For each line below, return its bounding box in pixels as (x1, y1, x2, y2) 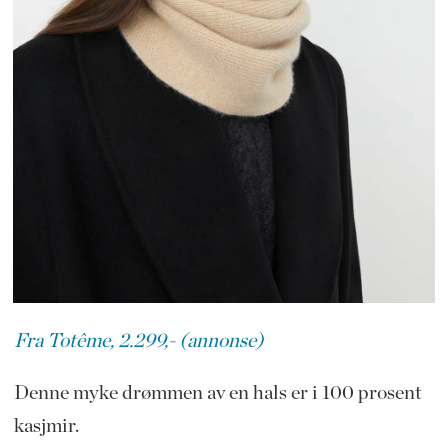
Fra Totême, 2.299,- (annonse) (13, 330, 264, 351)
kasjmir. (13, 416, 79, 437)
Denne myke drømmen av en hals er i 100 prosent (13, 383, 422, 404)
